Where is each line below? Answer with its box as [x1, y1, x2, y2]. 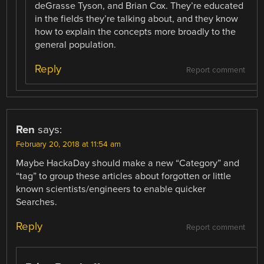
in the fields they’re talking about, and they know [35, 12, 239, 25]
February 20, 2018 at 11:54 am [16, 139, 121, 149]
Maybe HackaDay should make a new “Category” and [16, 157, 240, 169]
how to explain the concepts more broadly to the [35, 25, 236, 38]
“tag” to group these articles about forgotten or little [16, 170, 232, 182]
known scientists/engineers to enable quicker [16, 183, 206, 195]
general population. [35, 38, 117, 51]
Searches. [16, 196, 58, 208]
